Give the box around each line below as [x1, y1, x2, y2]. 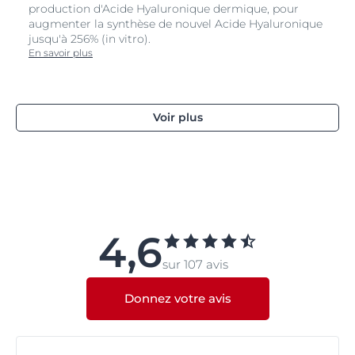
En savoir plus [29, 46, 93, 59]
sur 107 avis [162, 256, 228, 272]
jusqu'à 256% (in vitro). [29, 31, 151, 46]
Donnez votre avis [124, 290, 231, 306]
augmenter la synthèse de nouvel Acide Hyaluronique [29, 16, 323, 31]
